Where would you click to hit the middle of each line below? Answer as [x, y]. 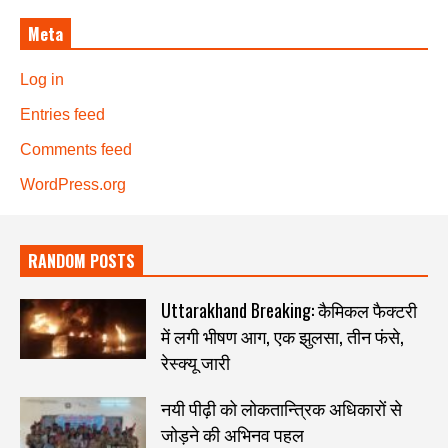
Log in [42, 80]
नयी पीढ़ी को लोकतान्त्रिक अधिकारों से [281, 408]
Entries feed [62, 115]
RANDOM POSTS [81, 261]
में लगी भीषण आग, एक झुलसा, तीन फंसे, [282, 336]
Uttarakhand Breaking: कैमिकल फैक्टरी [288, 310]
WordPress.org [73, 185]
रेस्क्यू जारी [195, 362]
